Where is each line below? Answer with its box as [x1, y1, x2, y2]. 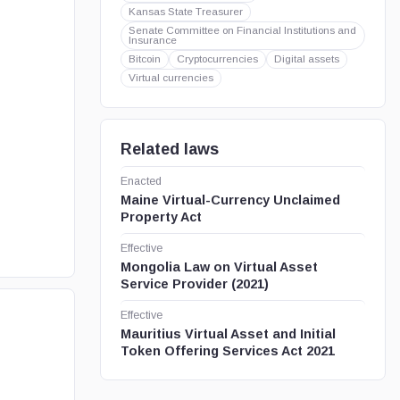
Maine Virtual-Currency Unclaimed [120, 193, 340, 207]
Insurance [128, 34, 177, 46]
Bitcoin [128, 53, 161, 65]
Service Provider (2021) [120, 277, 269, 291]
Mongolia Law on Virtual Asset [120, 260, 318, 274]
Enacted [120, 175, 162, 187]
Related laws [120, 140, 219, 158]
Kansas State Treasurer [128, 5, 243, 18]
